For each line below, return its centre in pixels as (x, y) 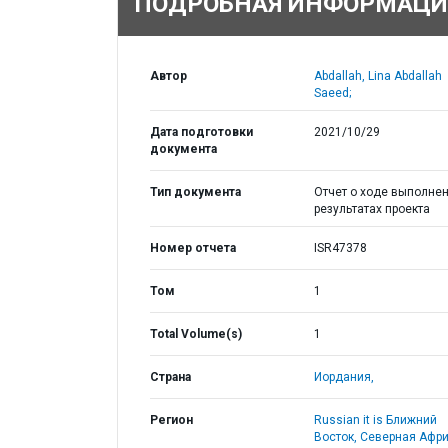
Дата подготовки (201, 132)
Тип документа (195, 192)
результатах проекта (371, 209)
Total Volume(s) (196, 334)
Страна (170, 377)
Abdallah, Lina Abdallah (377, 76)
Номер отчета (193, 248)
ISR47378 (340, 248)
